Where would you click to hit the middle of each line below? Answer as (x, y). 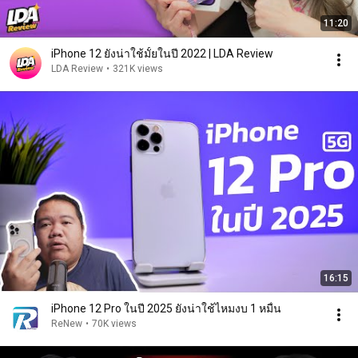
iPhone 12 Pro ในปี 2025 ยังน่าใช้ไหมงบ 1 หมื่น (166, 308)
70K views (114, 324)
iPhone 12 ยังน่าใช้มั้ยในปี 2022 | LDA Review (162, 54)
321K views (138, 69)
